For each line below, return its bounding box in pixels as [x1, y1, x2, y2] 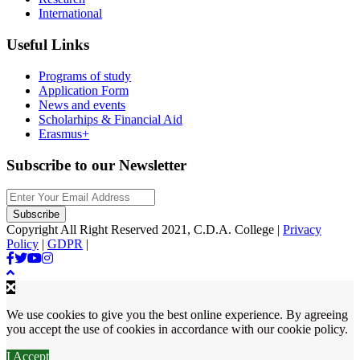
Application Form [39, 83, 129, 97]
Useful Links [6, 36, 89, 54]
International [39, 6, 102, 21]
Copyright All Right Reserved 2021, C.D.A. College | [6, 223, 283, 237]
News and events [39, 97, 125, 112]
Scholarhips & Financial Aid [39, 112, 182, 126]
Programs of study [39, 68, 131, 83]
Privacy [283, 223, 321, 237]
